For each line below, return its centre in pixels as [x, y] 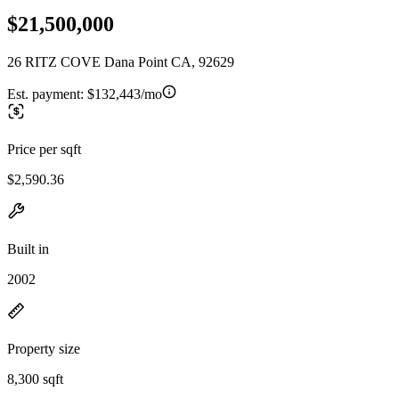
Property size [44, 348]
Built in [28, 248]
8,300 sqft [35, 379]
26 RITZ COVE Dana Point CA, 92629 [121, 61]
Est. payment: [47, 94]
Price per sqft [44, 149]
